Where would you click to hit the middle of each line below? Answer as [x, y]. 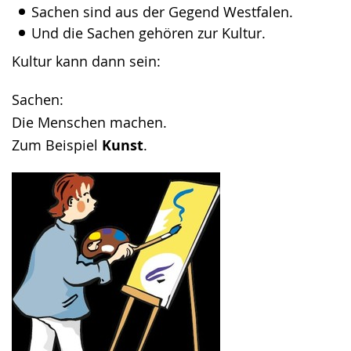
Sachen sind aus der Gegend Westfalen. [162, 12]
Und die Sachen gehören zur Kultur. [148, 33]
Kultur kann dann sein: [86, 61]
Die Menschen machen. [89, 122]
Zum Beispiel [57, 145]
